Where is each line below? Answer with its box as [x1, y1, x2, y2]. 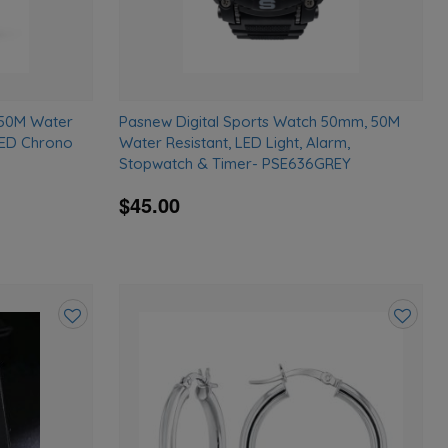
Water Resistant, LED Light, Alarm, [119, 132, 351, 152]
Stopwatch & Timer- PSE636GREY [119, 153, 352, 173]
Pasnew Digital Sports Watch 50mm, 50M [119, 111, 401, 131]
